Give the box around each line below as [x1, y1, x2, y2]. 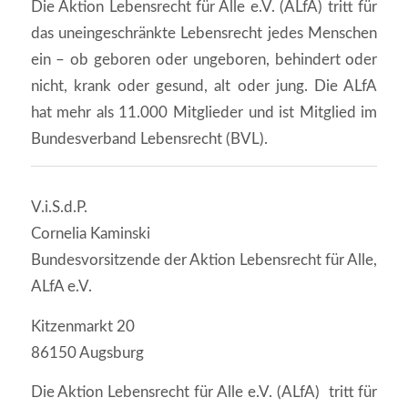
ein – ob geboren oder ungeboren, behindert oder [30, 52, 378, 68]
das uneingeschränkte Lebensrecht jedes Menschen [30, 25, 378, 42]
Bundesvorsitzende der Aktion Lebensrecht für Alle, [30, 251, 378, 268]
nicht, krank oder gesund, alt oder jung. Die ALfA [30, 78, 378, 95]
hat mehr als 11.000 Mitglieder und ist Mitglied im [30, 105, 378, 121]
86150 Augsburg [30, 344, 144, 361]
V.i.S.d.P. [30, 199, 87, 215]
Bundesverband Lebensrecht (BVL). [30, 131, 268, 148]
